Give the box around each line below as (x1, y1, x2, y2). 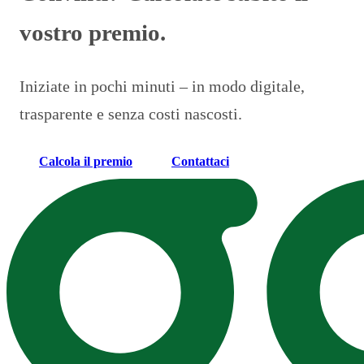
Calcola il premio (39, 154, 132, 169)
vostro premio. (19, 19, 166, 46)
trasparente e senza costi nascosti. (19, 105, 242, 123)
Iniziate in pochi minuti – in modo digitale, (19, 77, 305, 96)
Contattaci (171, 154, 229, 169)
